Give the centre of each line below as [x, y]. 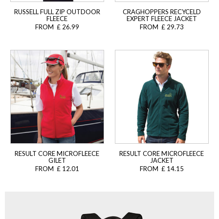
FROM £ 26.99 [57, 27]
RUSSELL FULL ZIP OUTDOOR [57, 12]
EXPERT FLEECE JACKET [162, 19]
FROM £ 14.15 [162, 169]
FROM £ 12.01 [57, 169]
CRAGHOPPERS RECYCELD [162, 12]
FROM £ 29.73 [162, 27]
